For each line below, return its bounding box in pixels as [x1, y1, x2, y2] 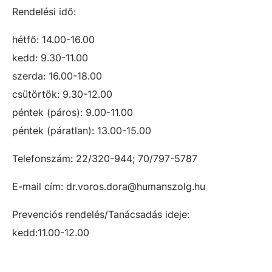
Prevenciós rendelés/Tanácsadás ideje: [12, 208, 189, 220]
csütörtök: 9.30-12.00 [12, 88, 112, 100]
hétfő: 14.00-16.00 [12, 33, 95, 46]
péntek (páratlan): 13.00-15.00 [12, 124, 163, 137]
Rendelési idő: [12, 5, 76, 18]
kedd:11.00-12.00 [12, 226, 89, 239]
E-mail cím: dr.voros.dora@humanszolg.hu [12, 180, 205, 192]
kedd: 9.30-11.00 [12, 52, 88, 64]
